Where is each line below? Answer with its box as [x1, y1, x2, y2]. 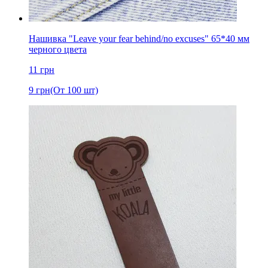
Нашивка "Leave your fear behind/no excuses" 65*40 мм [29, 33, 249, 44]
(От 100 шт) [50, 84, 98, 95]
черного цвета [29, 44, 87, 54]
